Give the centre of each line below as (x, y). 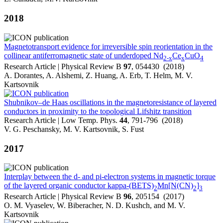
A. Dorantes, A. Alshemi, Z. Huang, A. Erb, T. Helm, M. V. (98, 75)
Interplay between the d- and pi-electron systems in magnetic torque (110, 177)
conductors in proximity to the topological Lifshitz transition (98, 111)
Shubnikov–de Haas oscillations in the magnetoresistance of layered (110, 102)
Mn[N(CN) (175, 186)
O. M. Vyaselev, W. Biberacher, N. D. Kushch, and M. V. (95, 206)
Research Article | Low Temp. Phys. (62, 120)
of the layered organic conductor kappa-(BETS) (79, 186)
